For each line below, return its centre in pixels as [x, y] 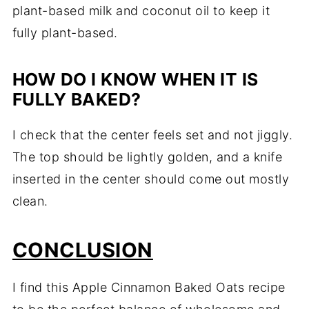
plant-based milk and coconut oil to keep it [141, 11]
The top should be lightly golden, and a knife [147, 157]
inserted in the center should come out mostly [151, 179]
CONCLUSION [82, 250]
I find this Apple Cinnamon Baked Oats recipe [149, 288]
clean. [30, 201]
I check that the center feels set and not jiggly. [152, 135]
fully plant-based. [65, 33]
